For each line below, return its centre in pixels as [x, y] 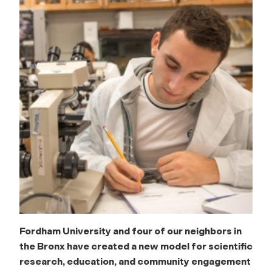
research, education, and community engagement [135, 261]
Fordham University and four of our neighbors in [131, 231]
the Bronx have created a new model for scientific [136, 246]
